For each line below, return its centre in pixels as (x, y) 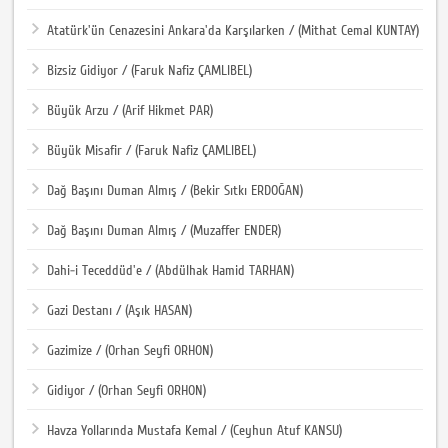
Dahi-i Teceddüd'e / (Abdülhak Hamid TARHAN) (171, 270)
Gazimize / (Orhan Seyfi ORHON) (130, 350)
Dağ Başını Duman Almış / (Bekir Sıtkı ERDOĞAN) (175, 190)
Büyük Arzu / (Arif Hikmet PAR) (130, 110)
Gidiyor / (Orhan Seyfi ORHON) (127, 390)
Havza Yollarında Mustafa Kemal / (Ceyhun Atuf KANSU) (195, 430)
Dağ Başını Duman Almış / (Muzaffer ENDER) (164, 230)
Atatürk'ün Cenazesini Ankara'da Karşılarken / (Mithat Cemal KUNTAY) (233, 30)
